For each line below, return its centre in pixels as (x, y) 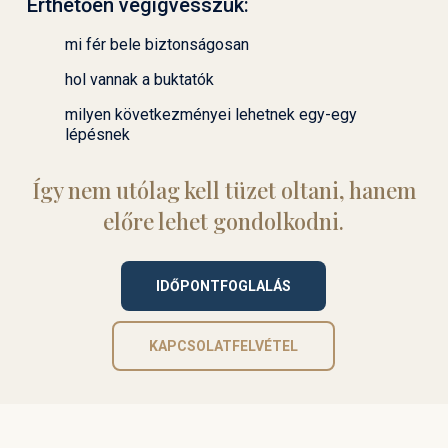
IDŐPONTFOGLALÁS (224, 286)
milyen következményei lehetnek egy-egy (210, 115)
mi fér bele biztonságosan (156, 45)
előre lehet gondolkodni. (224, 221)
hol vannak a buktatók (139, 80)
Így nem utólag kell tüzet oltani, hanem (223, 190)
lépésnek (97, 135)
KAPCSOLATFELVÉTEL (224, 346)
